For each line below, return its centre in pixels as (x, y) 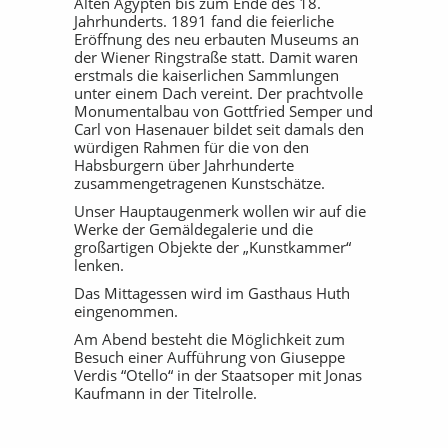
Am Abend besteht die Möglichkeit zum (209, 339)
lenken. (99, 265)
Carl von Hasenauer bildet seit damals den (219, 129)
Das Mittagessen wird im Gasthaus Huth (212, 293)
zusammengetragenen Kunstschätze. (199, 183)
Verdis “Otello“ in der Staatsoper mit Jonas (218, 375)
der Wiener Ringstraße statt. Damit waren (216, 57)
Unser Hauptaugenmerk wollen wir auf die (220, 211)
